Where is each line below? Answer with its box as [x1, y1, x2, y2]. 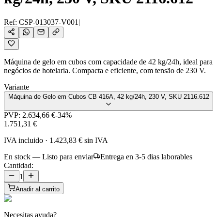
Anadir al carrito [15, 185, 60, 193]
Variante [4, 82, 29, 91]
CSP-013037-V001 [19, 17, 78, 26]
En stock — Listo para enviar [4, 152, 93, 161]
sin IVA [82, 136, 108, 144]
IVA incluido [4, 136, 43, 144]
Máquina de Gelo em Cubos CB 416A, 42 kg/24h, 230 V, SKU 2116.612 [8, 93, 209, 100]
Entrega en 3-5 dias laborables [100, 152, 192, 161]
